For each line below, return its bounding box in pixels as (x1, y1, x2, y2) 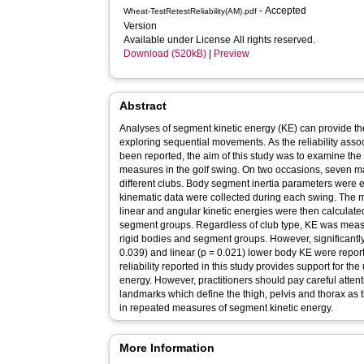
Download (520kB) (123, 48, 207, 59)
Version (123, 20, 160, 32)
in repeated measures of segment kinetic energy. (119, 302, 334, 314)
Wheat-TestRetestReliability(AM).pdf (123, 6, 258, 15)
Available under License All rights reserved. (123, 34, 316, 45)
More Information (119, 341, 215, 354)
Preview (214, 48, 250, 59)
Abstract (119, 99, 167, 112)
